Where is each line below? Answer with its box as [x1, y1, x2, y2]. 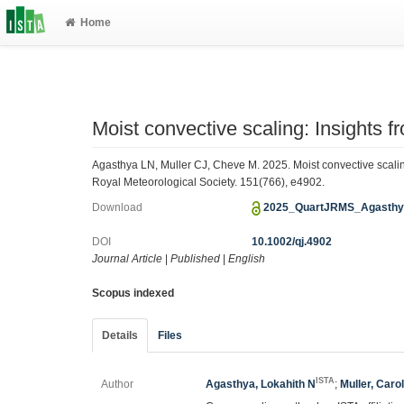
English [228, 252, 265, 265]
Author [101, 378, 133, 390]
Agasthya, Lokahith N [206, 378, 317, 390]
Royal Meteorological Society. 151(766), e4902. [92, 175, 325, 188]
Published [170, 252, 220, 265]
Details [102, 329, 138, 342]
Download [92, 201, 142, 214]
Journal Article [92, 252, 162, 265]
